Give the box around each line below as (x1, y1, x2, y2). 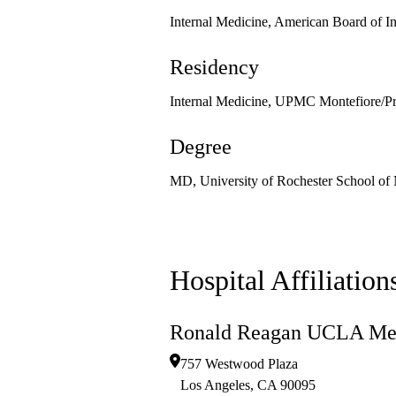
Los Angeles (180, 377, 250, 393)
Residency (170, 56, 259, 80)
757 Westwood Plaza (180, 356, 298, 372)
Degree (170, 135, 232, 159)
